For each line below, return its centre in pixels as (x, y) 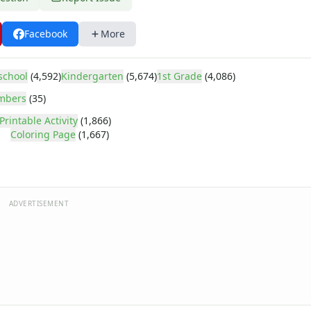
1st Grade (179, 76)
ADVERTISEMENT (39, 204)
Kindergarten (92, 76)
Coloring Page (43, 134)
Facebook (46, 34)
